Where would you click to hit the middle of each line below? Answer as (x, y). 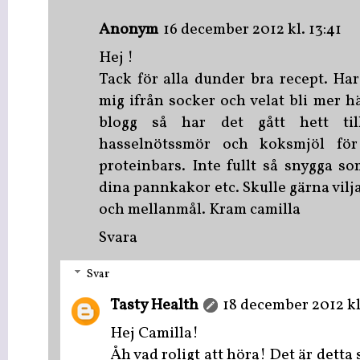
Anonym (129, 30)
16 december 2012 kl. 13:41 (252, 30)
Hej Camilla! (154, 334)
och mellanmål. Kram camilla (200, 210)
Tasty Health (154, 306)
